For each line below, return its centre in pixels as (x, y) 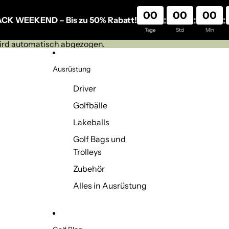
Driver (85, 88)
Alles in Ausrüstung (110, 186)
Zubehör (89, 169)
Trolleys (88, 152)
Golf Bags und (100, 139)
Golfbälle (90, 105)
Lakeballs (91, 122)
